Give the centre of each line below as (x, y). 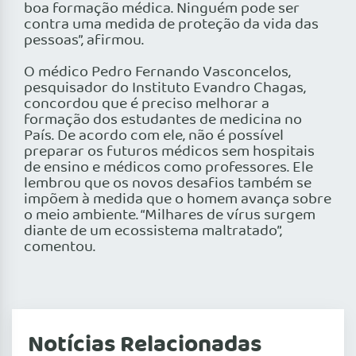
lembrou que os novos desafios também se (168, 184)
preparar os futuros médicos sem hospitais (169, 152)
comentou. (60, 248)
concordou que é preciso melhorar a (147, 104)
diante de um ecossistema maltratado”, (153, 232)
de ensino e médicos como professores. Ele (168, 168)
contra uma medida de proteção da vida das (171, 25)
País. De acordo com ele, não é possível (154, 136)
